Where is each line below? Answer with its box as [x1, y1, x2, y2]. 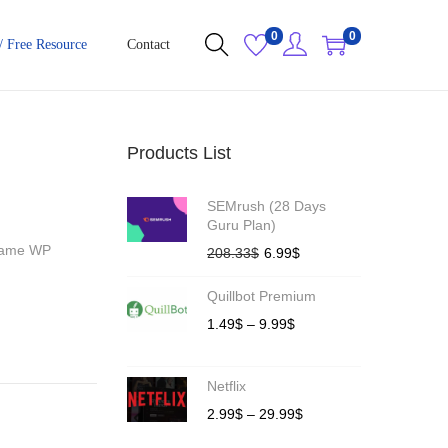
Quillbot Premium [207, 288, 316, 304]
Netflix [207, 378, 246, 394]
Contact [127, 37, 170, 52]
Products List [127, 143, 231, 163]
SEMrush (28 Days [207, 198, 326, 214]
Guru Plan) [207, 217, 276, 233]
